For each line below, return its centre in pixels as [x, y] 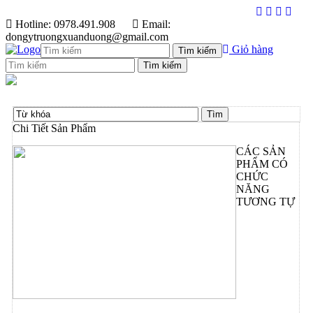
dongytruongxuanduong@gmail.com [87, 37]
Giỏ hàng [251, 49]
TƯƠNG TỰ [265, 202]
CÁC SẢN [261, 151]
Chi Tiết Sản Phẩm [54, 128]
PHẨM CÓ [262, 164]
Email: [155, 24]
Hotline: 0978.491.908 [64, 24]
